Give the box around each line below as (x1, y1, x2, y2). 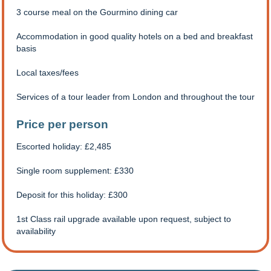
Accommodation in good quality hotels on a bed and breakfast (16, 31, 253, 42)
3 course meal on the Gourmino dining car (16, 7, 178, 18)
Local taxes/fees (16, 68, 79, 78)
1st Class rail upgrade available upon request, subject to (16, 214, 231, 224)
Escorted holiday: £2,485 (16, 142, 111, 152)
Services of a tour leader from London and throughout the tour (16, 92, 255, 102)
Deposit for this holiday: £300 (16, 190, 128, 200)
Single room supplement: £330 (16, 166, 134, 176)
